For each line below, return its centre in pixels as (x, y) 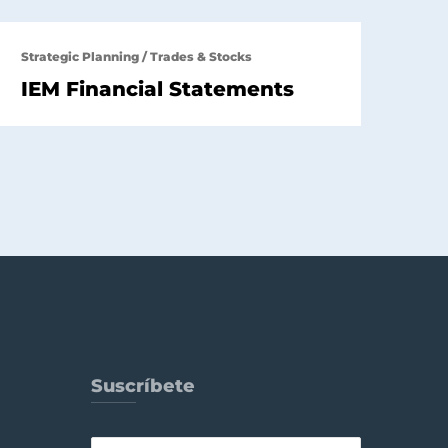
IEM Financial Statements (157, 88)
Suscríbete (143, 385)
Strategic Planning (80, 56)
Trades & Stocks (201, 56)
